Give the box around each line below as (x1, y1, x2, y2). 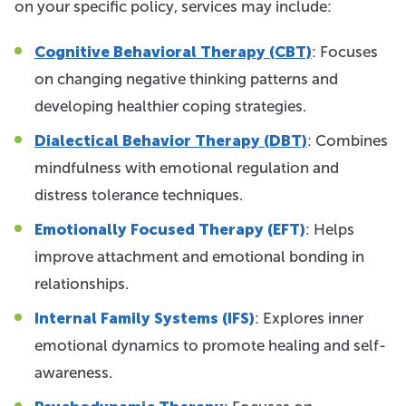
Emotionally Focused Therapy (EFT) (34, 220, 305, 238)
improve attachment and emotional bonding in (34, 247, 364, 266)
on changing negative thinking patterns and (34, 70, 338, 88)
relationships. (34, 275, 129, 293)
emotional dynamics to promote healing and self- (34, 336, 386, 354)
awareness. (34, 363, 112, 382)
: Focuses (312, 43, 378, 61)
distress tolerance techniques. (34, 186, 243, 204)
